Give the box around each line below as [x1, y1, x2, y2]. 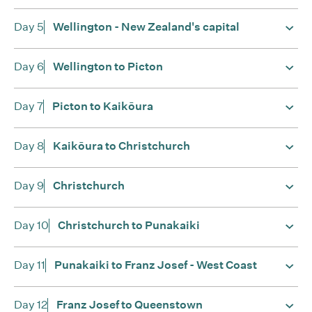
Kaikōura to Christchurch [53, 139, 190, 153]
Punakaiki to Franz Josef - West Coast [54, 258, 257, 272]
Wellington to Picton [53, 60, 163, 73]
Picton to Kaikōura [52, 100, 153, 113]
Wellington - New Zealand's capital [53, 20, 240, 33]
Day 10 [14, 219, 49, 232]
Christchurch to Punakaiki [58, 219, 200, 232]
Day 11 [14, 258, 45, 272]
